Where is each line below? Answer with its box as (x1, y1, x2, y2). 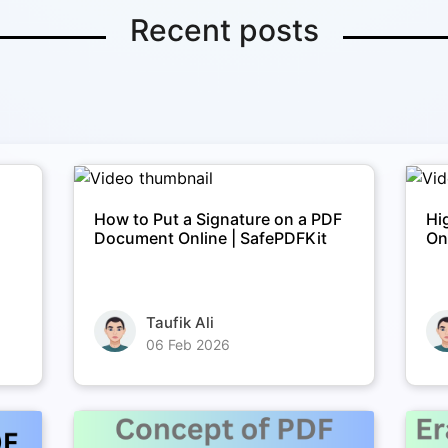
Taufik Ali (145, 313, 214, 333)
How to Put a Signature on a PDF (93, 209, 342, 230)
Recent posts (129, 11, 319, 48)
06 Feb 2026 (145, 336, 230, 354)
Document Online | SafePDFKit (93, 228, 327, 249)
